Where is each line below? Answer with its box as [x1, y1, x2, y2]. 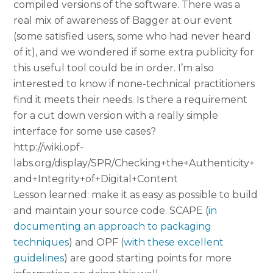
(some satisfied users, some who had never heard [13, 30, 252, 43]
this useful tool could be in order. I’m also [13, 62, 214, 74]
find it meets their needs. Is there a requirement [13, 94, 248, 106]
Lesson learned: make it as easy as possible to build [13, 189, 258, 201]
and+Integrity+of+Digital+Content [13, 173, 179, 185]
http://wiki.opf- [13, 141, 84, 154]
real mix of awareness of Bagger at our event [13, 15, 233, 27]
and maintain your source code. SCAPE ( [13, 205, 209, 217]
